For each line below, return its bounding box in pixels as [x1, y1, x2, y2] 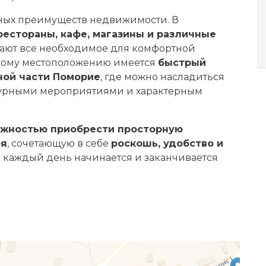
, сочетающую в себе [7, 138, 111, 149]
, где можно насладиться [100, 71, 224, 83]
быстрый [158, 57, 206, 68]
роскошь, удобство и [111, 138, 223, 149]
